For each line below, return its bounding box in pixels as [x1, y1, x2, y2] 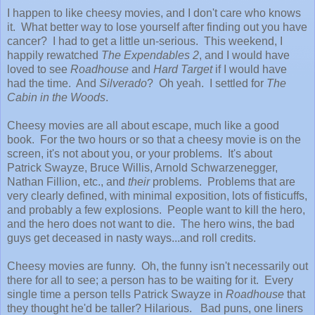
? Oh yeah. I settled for [147, 77, 266, 89]
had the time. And [7, 77, 96, 89]
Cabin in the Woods [7, 91, 105, 103]
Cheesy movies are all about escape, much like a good [7, 119, 279, 131]
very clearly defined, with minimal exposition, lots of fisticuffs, [7, 189, 307, 202]
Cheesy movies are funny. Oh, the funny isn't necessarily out [7, 259, 308, 272]
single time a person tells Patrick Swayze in [7, 288, 226, 300]
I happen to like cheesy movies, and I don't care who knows [7, 6, 301, 19]
